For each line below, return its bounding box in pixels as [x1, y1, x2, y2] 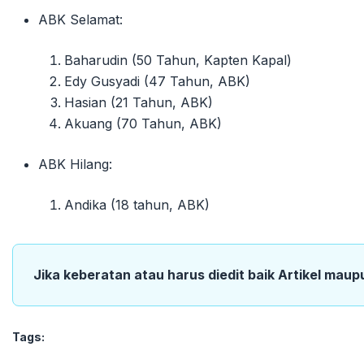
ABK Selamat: [38, 11, 123, 28]
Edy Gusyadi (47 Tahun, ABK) [64, 73, 250, 90]
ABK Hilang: [38, 156, 112, 173]
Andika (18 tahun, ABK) [64, 197, 210, 214]
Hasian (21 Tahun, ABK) [64, 94, 213, 111]
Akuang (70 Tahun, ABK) [64, 115, 222, 132]
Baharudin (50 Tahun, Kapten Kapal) [64, 52, 292, 69]
